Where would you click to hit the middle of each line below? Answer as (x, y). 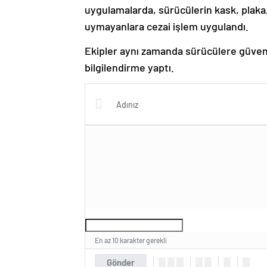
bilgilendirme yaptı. (129, 67)
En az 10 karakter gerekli (131, 240)
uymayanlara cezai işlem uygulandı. (167, 26)
